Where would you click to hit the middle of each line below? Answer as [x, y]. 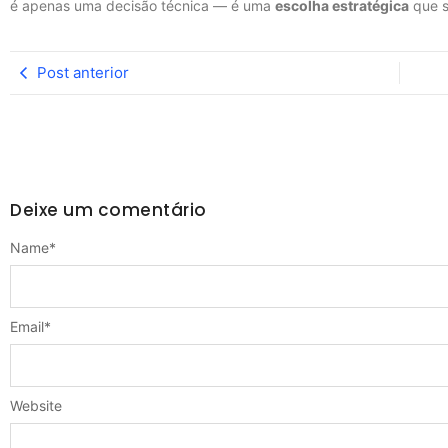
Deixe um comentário [108, 209]
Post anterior [83, 72]
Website [36, 405]
